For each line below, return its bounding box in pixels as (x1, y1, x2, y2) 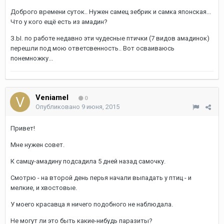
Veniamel (35, 93, 68, 102)
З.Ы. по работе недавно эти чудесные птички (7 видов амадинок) (10, 34, 209, 42)
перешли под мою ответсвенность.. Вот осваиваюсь (10, 44, 174, 52)
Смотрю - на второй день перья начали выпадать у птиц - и (10, 174, 191, 181)
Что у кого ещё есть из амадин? (10, 18, 107, 25)
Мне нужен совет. (10, 141, 64, 148)
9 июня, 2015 (81, 103, 119, 110)
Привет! (10, 124, 35, 132)
